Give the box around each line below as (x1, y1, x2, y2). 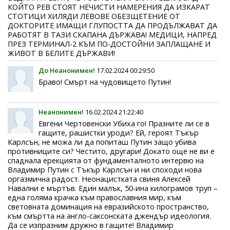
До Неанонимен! (39, 65, 95, 75)
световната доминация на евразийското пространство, (8, 201, 209, 212)
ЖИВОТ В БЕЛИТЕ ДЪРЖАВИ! (8, 48, 115, 58)
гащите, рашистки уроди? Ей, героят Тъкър (39, 127, 199, 138)
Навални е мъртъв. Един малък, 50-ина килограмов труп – (8, 183, 218, 193)
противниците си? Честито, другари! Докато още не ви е (8, 146, 215, 156)
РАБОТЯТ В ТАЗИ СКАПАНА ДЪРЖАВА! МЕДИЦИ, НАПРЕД (8, 29, 217, 40)
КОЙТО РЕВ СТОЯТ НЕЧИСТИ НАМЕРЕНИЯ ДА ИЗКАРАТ (8, 2, 210, 12)
